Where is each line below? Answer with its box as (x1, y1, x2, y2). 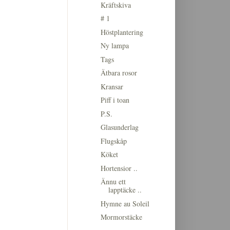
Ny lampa (100, 41, 129, 51)
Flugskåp (100, 136, 127, 146)
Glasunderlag (100, 122, 139, 132)
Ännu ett (100, 177, 126, 187)
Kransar (100, 81, 123, 91)
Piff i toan (100, 95, 129, 105)
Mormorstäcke (100, 212, 142, 222)
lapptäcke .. (108, 185, 142, 195)
